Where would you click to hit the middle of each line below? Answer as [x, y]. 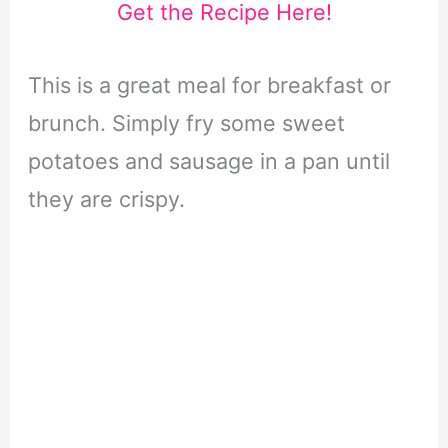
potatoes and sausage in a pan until [208, 160]
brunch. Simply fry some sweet [186, 122]
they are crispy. [106, 198]
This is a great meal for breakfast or [209, 84]
